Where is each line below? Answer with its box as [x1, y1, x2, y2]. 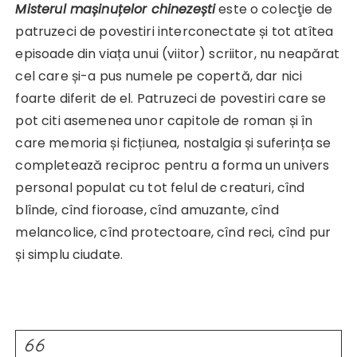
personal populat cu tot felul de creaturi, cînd [15, 178, 305, 198]
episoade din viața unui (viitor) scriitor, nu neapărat [15, 45, 340, 64]
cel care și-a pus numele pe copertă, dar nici [15, 67, 303, 86]
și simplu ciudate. [15, 245, 124, 265]
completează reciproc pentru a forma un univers [15, 156, 330, 175]
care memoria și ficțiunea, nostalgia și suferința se [15, 134, 331, 153]
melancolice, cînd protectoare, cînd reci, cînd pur [15, 223, 331, 242]
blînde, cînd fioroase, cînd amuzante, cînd [15, 201, 279, 220]
